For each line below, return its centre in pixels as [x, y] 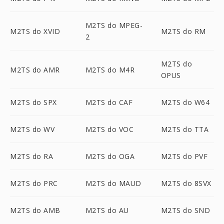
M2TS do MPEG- [114, 25]
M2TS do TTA [185, 129]
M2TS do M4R [110, 69]
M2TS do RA [31, 156]
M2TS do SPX [33, 102]
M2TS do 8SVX [186, 183]
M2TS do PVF [184, 156]
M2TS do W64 [185, 102]
